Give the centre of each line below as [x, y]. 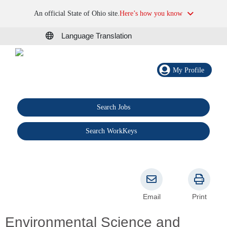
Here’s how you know [151, 13]
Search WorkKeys [111, 131]
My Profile [188, 70]
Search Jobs [113, 107]
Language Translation [97, 36]
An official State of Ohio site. [77, 13]
